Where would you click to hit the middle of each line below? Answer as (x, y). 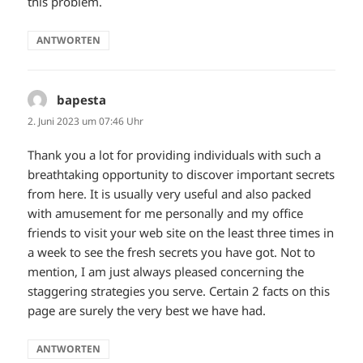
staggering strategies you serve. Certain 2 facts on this (179, 290)
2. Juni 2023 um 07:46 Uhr (86, 122)
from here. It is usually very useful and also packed (170, 193)
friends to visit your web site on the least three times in (181, 232)
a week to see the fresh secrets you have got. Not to (172, 252)
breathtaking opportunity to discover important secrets (181, 174)
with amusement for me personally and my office (166, 213)
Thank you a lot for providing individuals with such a (175, 154)
